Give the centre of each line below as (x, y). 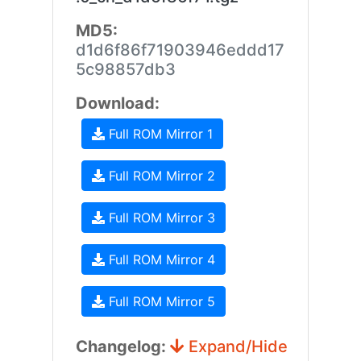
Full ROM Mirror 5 (160, 301)
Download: (117, 103)
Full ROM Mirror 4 (160, 259)
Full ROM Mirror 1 (158, 134)
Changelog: (122, 346)
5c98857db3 (125, 69)
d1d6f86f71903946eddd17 (180, 50)
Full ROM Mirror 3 (160, 218)
